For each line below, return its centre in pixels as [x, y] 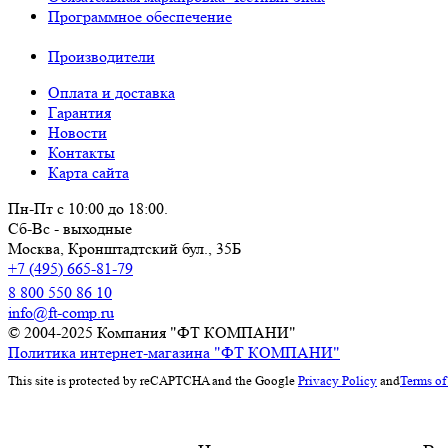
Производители [101, 56]
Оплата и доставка [111, 92]
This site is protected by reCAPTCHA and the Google [153, 380]
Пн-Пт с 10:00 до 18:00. [88, 208]
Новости [77, 132]
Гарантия [79, 112]
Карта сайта [88, 172]
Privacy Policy [337, 380]
